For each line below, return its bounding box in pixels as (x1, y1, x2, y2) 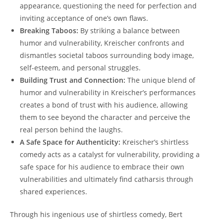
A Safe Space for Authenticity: (20, 137, 120, 147)
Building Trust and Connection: (20, 75, 125, 85)
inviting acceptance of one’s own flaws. (20, 13, 148, 23)
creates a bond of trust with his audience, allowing (20, 100, 188, 110)
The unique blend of (125, 75, 195, 85)
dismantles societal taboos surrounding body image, (20, 50, 194, 60)
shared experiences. (20, 186, 87, 196)
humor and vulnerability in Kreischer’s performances (20, 87, 196, 97)
